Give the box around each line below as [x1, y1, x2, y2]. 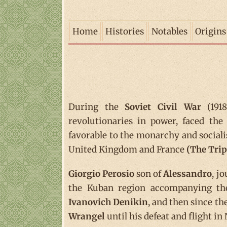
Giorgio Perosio [68, 168, 135, 179]
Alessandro [163, 168, 212, 179]
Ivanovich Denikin [68, 197, 148, 208]
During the [68, 101, 125, 112]
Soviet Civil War [125, 101, 201, 112]
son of [134, 168, 164, 179]
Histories [105, 26, 144, 37]
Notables [152, 26, 187, 37]
